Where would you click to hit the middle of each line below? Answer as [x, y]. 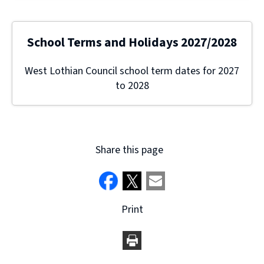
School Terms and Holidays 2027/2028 [132, 43]
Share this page [129, 150]
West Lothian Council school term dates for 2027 [132, 71]
